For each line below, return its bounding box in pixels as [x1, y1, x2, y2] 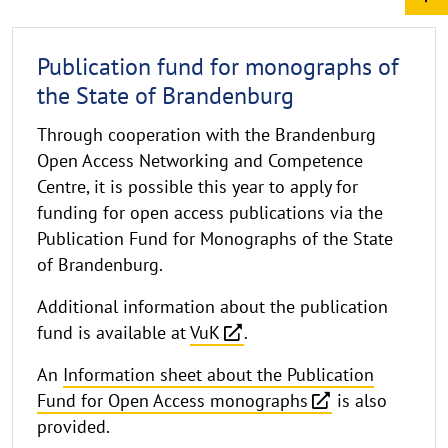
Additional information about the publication [37, 294, 388, 318]
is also [331, 388, 387, 412]
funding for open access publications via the [37, 200, 383, 224]
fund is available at [37, 320, 190, 344]
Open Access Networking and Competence [37, 148, 363, 172]
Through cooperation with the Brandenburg [37, 122, 376, 146]
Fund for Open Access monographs [37, 388, 308, 412]
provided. [37, 414, 110, 438]
